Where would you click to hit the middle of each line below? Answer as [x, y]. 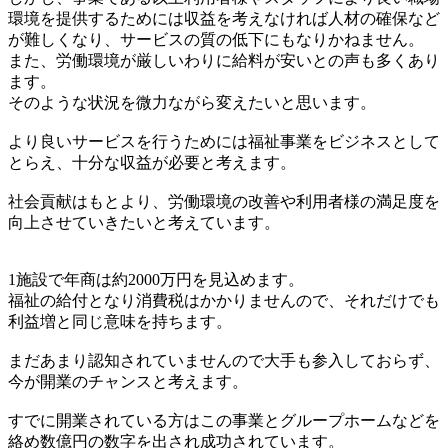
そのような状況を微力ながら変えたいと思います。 [192, 103]
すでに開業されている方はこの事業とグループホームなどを [224, 421]
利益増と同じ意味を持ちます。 [120, 322]
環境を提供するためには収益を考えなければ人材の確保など [224, 19]
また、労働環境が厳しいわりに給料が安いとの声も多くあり [224, 61]
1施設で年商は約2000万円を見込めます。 [156, 280]
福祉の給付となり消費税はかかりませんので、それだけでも [224, 301]
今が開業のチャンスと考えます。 [128, 382]
